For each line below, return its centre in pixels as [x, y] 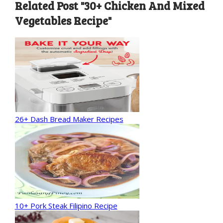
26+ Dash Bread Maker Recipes [69, 119]
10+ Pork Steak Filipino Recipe [66, 205]
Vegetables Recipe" [63, 21]
